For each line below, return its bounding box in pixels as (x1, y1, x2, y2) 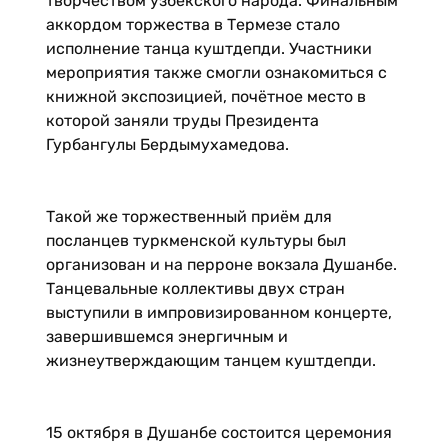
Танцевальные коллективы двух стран (45, 279, 345, 298)
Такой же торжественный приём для (45, 207, 332, 226)
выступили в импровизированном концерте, (45, 303, 392, 322)
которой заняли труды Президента (45, 111, 319, 130)
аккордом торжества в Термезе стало (45, 15, 340, 34)
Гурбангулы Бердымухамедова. (45, 135, 289, 154)
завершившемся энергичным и (45, 327, 288, 346)
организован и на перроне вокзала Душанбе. (45, 255, 397, 274)
